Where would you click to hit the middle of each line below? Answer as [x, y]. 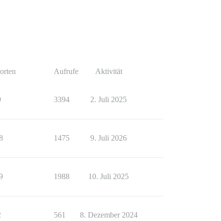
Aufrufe [66, 72]
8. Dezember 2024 [109, 215]
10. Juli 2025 [109, 177]
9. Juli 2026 [109, 138]
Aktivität [109, 72]
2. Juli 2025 [109, 100]
